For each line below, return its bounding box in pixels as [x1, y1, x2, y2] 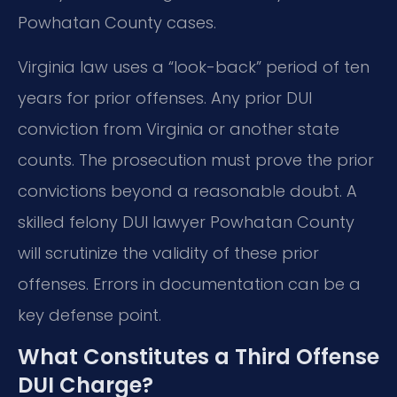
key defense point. [18, 303, 161, 326]
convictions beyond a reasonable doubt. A [18, 179, 357, 202]
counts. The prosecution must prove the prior [18, 148, 374, 171]
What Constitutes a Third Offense [18, 342, 379, 372]
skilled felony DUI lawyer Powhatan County [18, 210, 354, 233]
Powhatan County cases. [18, 12, 216, 35]
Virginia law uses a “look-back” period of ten [18, 55, 370, 78]
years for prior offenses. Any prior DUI [18, 86, 312, 109]
